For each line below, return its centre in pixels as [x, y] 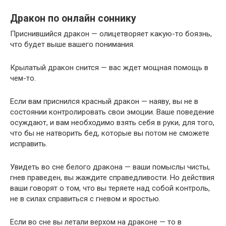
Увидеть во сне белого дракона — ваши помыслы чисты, [110, 167]
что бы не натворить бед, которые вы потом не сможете [110, 133]
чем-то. [23, 78]
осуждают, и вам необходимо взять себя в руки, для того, [112, 122]
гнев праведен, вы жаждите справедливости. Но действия [112, 177]
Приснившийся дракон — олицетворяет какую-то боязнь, [111, 34]
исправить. [29, 144]
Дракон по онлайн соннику [73, 18]
